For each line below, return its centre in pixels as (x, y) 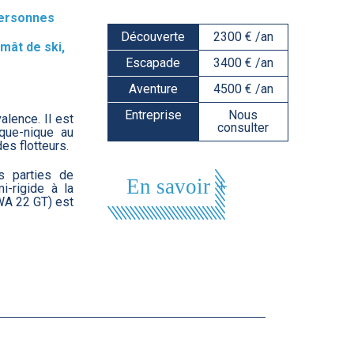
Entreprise (153, 115)
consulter (243, 127)
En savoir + (177, 187)
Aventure (153, 88)
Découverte (153, 36)
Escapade (153, 62)
